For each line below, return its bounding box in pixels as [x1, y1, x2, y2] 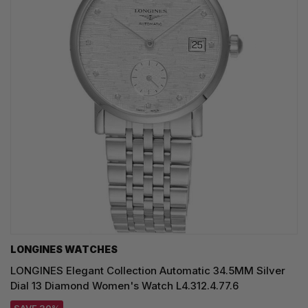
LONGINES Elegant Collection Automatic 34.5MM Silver [10, 264, 285, 278]
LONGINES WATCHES [10, 243, 118, 256]
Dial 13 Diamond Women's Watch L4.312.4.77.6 [10, 279, 239, 293]
